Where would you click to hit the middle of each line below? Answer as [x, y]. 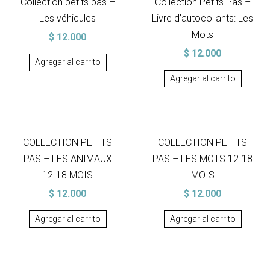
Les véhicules [67, 18]
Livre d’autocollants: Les [202, 18]
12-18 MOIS [67, 175]
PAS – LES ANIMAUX [67, 159]
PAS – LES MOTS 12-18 [202, 159]
